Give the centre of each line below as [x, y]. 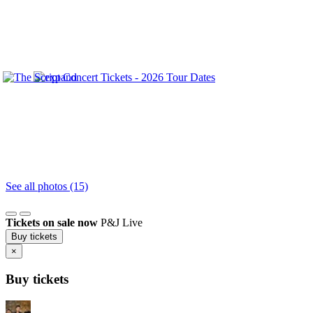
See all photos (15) [47, 187]
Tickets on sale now [52, 223]
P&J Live [122, 223]
